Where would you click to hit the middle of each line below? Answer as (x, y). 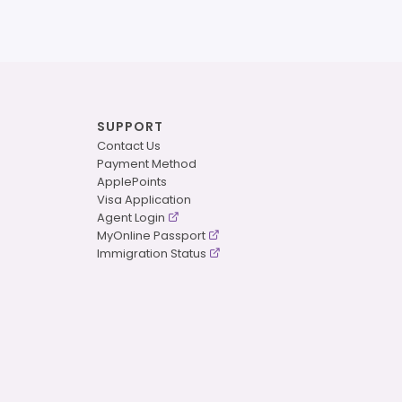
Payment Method (146, 164)
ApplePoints (131, 182)
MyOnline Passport (151, 236)
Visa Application (144, 200)
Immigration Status (151, 254)
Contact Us (128, 146)
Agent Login (131, 218)
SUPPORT (130, 127)
